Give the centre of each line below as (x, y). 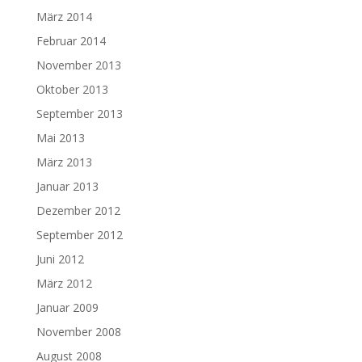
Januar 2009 (67, 307)
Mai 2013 (60, 137)
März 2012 (64, 283)
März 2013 (64, 162)
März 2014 (64, 16)
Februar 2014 (71, 40)
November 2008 (78, 331)
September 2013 (79, 113)
